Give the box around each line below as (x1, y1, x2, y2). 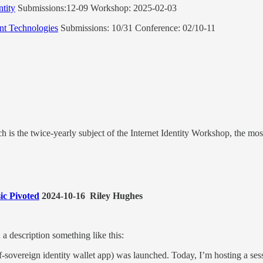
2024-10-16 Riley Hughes (39, 191, 143, 201)
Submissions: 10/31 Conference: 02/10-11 (58, 22, 218, 33)
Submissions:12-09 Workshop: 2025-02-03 (15, 2, 177, 13)
